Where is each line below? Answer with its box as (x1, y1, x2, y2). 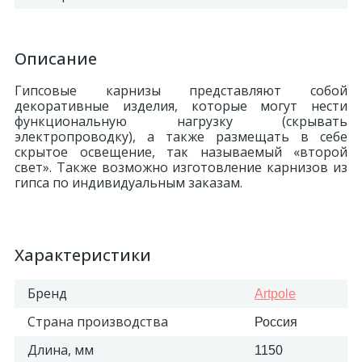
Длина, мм (27, 341, 94, 359)
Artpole (255, 287, 296, 301)
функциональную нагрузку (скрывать (15, 112, 347, 130)
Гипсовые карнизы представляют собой (15, 82, 347, 99)
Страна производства (27, 313, 168, 330)
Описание (15, 48, 97, 69)
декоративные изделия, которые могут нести (15, 97, 347, 115)
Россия (255, 315, 297, 329)
